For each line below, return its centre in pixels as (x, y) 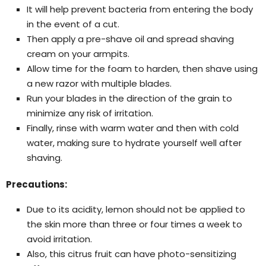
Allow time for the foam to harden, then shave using (142, 68)
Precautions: (37, 184)
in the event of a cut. (73, 24)
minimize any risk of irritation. (90, 113)
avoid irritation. (59, 239)
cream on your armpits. (78, 53)
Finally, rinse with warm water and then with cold (133, 128)
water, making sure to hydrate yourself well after (134, 142)
